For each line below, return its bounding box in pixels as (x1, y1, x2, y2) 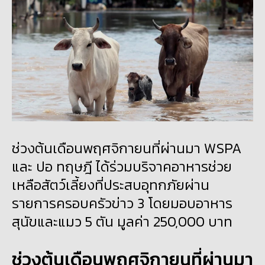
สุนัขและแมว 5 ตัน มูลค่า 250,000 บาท (12, 211, 232, 232)
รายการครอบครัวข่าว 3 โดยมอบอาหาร (12, 192, 232, 214)
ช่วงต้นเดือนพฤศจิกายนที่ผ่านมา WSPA (12, 137, 241, 159)
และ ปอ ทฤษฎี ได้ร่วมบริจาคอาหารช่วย (12, 156, 232, 177)
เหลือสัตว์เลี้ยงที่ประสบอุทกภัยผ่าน (12, 174, 209, 195)
